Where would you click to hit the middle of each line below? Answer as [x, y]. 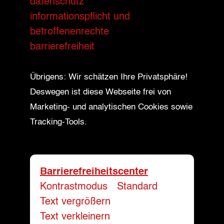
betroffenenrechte [69, 32]
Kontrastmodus [74, 187]
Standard [137, 187]
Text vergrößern [75, 202]
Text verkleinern [75, 217]
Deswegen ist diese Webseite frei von [100, 92]
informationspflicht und [80, 17]
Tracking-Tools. [58, 122]
